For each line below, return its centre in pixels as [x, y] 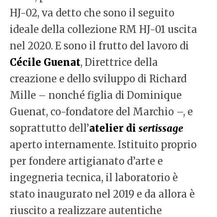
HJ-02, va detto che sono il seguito [92, 13]
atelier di [114, 128]
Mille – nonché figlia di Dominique [96, 95]
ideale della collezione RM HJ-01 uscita [103, 30]
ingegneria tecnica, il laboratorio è [94, 178]
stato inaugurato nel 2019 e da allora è [102, 194]
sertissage [161, 128]
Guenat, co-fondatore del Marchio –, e [101, 112]
